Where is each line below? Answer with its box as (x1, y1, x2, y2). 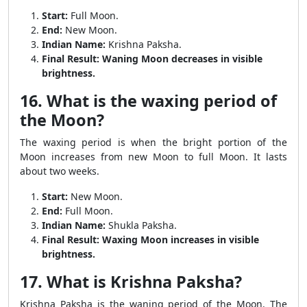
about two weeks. (20, 164, 99, 177)
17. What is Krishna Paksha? (20, 271, 242, 293)
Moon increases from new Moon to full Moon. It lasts (20, 150, 287, 163)
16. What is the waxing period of (20, 90, 277, 112)
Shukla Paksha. (106, 219, 177, 232)
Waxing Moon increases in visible (102, 233, 259, 246)
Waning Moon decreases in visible (102, 52, 262, 65)
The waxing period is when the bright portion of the (20, 136, 287, 149)
